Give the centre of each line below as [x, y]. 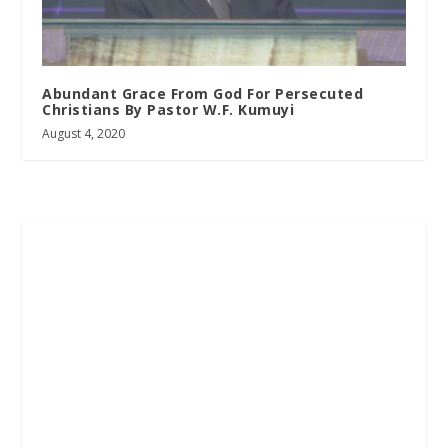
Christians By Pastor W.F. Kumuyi [168, 109]
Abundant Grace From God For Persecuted [203, 93]
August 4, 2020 [84, 133]
